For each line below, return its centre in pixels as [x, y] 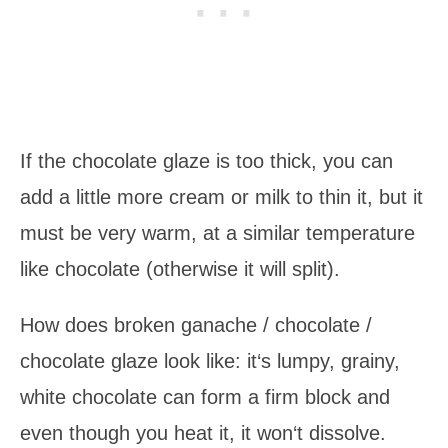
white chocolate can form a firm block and [205, 396]
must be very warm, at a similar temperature [217, 232]
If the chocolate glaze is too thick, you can [206, 160]
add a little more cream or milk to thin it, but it [221, 196]
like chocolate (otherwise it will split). [180, 268]
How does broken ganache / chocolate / [196, 324]
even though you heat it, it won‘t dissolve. [203, 432]
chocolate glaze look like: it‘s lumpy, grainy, [210, 360]
